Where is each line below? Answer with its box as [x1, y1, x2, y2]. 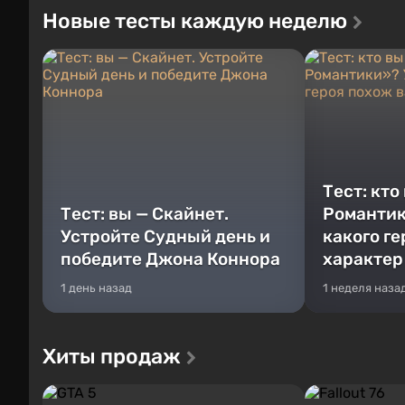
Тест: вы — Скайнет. [61, 203, 229, 225]
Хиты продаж [42, 344, 181, 370]
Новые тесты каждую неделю [42, 8, 347, 34]
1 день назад [61, 281, 132, 296]
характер [323, 249, 403, 270]
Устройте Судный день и [61, 226, 270, 248]
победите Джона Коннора [61, 249, 280, 270]
